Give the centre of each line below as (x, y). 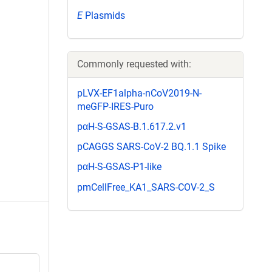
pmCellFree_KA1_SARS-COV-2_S (146, 187)
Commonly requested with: (134, 64)
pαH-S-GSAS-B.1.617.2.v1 (132, 126)
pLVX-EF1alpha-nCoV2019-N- (139, 93)
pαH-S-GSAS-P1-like (119, 167)
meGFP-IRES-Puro (115, 106)
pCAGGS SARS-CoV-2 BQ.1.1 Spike (151, 147)
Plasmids (104, 15)
